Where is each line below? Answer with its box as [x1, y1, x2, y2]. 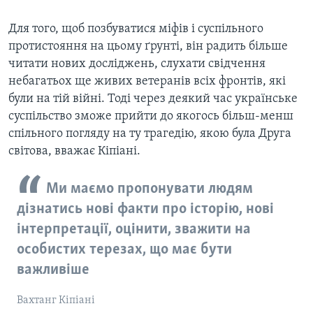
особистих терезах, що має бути [17, 242, 232, 259]
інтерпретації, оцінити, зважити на [17, 221, 251, 238]
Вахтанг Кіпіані [17, 295, 95, 307]
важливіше [17, 262, 89, 279]
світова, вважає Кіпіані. [8, 145, 140, 159]
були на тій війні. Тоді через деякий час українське [8, 92, 298, 106]
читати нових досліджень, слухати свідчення [8, 57, 265, 71]
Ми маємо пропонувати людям [45, 181, 253, 198]
